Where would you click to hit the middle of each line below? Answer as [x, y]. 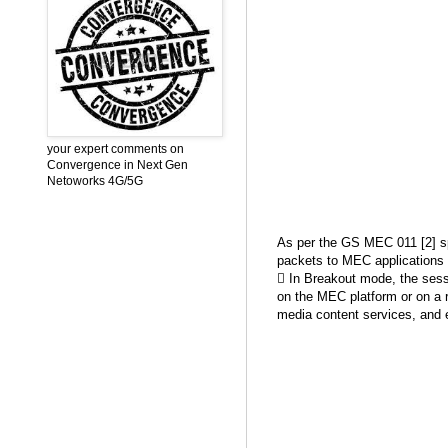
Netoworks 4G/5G [95, 181]
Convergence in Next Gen [117, 165]
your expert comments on [115, 149]
